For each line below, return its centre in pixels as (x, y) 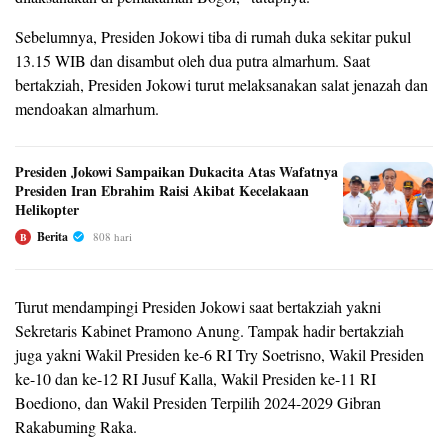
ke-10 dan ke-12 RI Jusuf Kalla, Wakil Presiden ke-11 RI (195, 378)
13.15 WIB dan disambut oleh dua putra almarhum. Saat (192, 60)
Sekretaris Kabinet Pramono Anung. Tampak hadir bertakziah (209, 330)
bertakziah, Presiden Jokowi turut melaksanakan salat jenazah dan (221, 84)
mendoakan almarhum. (87, 108)
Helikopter (47, 209)
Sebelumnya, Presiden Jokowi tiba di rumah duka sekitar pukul (213, 36)
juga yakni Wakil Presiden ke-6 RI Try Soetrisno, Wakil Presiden (219, 354)
